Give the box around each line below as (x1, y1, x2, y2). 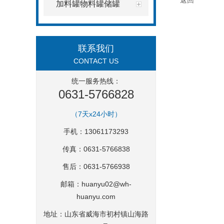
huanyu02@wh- (81, 180, 131, 188)
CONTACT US (73, 57, 118, 65)
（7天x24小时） (70, 110, 121, 118)
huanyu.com (76, 192, 115, 200)
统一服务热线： (71, 77, 120, 85)
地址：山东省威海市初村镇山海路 (43, 210, 148, 218)
